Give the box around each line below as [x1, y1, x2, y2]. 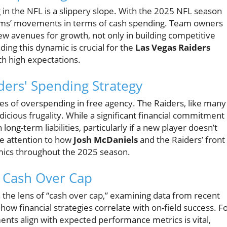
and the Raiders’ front [138, 134, 225, 146]
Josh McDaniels [73, 134, 138, 146]
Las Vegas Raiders [135, 42, 210, 54]
